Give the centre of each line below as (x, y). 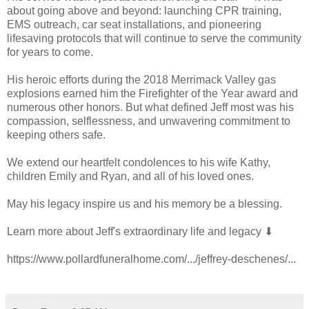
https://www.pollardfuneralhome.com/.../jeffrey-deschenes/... (153, 259)
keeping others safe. (56, 134)
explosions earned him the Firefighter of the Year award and (152, 93)
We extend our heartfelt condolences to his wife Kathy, (139, 162)
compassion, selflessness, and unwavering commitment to (149, 121)
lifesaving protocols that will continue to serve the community (154, 38)
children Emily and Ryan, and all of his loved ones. (132, 176)
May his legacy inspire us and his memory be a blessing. (144, 203)
